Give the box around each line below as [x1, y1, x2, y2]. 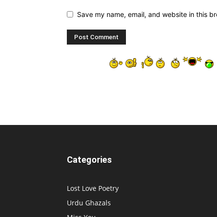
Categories [67, 154, 112, 165]
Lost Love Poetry [67, 183, 119, 193]
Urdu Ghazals [67, 198, 111, 207]
